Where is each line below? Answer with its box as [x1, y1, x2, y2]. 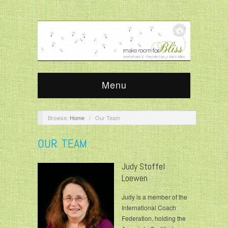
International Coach [122, 203, 176, 212]
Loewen [122, 172, 148, 184]
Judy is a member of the [122, 192, 187, 202]
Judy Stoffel [122, 160, 165, 173]
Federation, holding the [122, 214, 186, 223]
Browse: [47, 113, 68, 122]
